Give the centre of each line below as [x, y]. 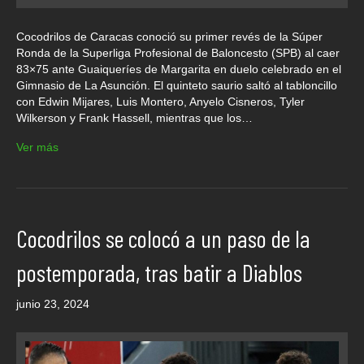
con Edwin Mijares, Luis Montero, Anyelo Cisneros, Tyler [160, 101]
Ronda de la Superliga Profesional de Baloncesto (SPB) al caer [178, 52]
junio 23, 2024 [53, 303]
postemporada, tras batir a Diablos [159, 272]
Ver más [37, 147]
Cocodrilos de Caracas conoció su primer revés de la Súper [169, 36]
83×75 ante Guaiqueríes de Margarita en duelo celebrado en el [179, 69]
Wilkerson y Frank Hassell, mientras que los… [134, 117]
